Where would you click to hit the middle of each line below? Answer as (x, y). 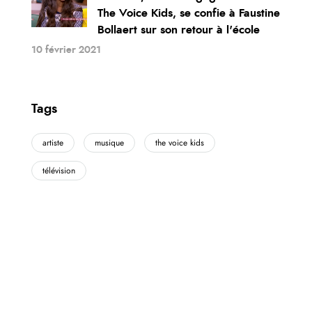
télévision (59, 170)
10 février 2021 (66, 50)
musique (109, 142)
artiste (53, 142)
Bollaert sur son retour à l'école (179, 30)
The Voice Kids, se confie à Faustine (189, 13)
